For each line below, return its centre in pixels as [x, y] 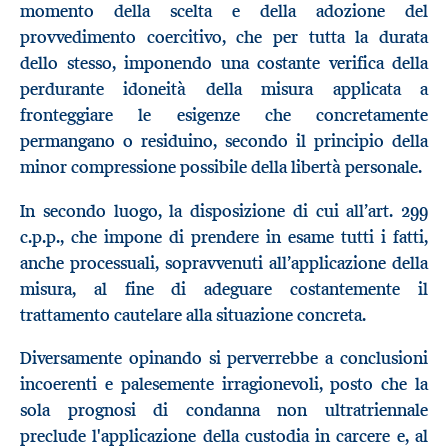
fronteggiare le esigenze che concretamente [224, 115]
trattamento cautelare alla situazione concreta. [193, 314]
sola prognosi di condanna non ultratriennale [224, 410]
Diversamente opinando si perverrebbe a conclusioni [224, 358]
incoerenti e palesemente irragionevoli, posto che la [224, 384]
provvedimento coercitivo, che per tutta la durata [224, 37]
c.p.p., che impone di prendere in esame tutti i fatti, [224, 236]
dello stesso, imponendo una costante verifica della [224, 63]
